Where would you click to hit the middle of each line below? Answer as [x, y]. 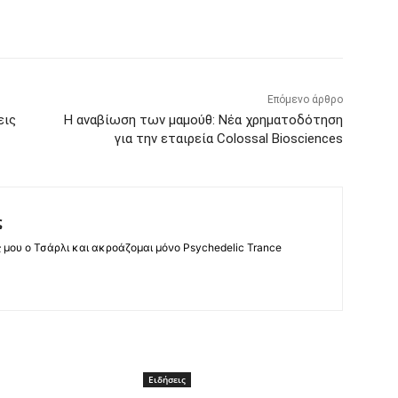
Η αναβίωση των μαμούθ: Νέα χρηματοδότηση [203, 120]
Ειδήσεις [167, 380]
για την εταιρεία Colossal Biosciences [228, 139]
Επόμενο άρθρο [305, 100]
